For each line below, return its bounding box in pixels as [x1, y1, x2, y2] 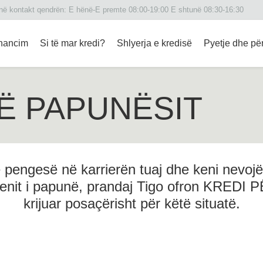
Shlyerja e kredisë [117, 38, 192, 48]
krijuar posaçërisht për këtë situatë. [23, 195, 240, 211]
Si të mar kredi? [40, 38, 105, 48]
